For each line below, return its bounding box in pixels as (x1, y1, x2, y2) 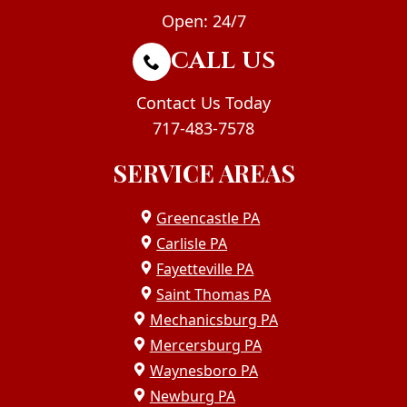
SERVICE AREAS (112, 156, 295, 189)
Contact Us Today (136, 91, 271, 114)
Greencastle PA (156, 207, 261, 228)
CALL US (170, 45, 275, 77)
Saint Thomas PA (156, 283, 272, 304)
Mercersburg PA (149, 334, 262, 355)
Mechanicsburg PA (149, 309, 278, 330)
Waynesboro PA (149, 360, 258, 381)
